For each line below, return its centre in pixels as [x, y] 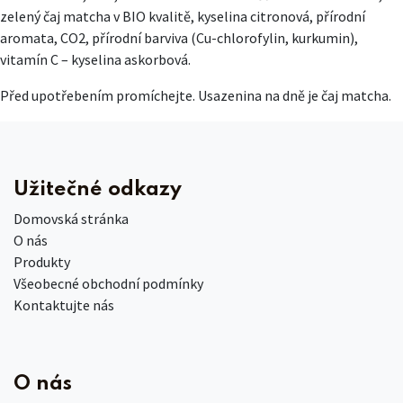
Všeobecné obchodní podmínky [108, 283]
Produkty [42, 261]
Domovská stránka [71, 218]
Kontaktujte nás [64, 304]
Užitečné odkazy [98, 189]
